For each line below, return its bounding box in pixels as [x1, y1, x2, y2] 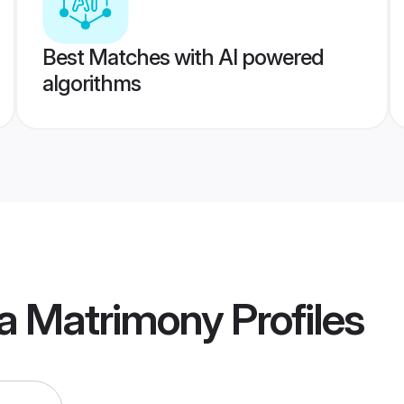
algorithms [41, 70, 141, 96]
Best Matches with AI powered [41, 44, 324, 70]
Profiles [223, 292, 363, 346]
